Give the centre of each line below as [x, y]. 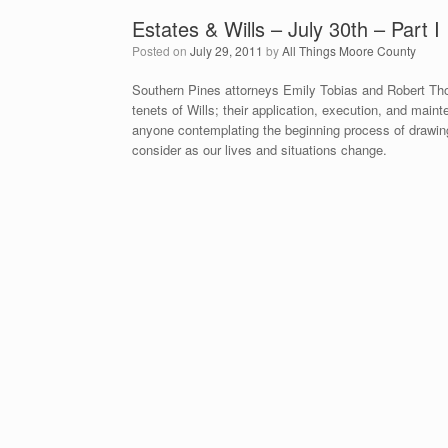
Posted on [165, 50]
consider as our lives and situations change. [259, 149]
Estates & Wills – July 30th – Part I [286, 28]
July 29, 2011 [226, 50]
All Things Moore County [349, 50]
